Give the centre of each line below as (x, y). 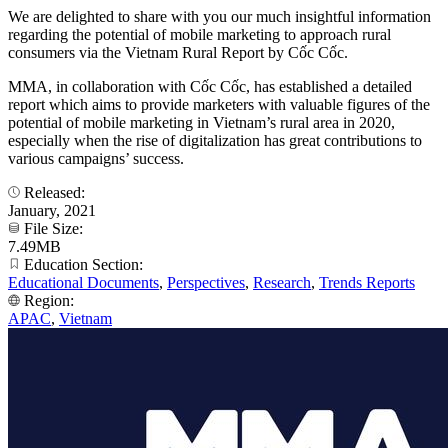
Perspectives (206, 283)
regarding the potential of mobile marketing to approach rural (199, 35)
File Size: (53, 229)
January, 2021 (52, 211)
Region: (49, 301)
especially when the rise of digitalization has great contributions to (215, 141)
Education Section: (83, 265)
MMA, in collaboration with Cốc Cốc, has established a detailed (210, 87)
